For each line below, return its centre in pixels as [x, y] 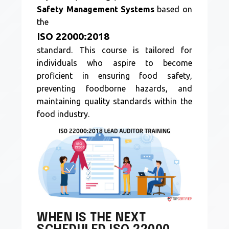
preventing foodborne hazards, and [114, 88]
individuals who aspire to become [114, 63]
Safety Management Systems [96, 9]
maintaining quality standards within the [114, 101]
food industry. [63, 114]
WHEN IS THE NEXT [91, 218]
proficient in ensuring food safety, [114, 76]
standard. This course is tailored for [114, 50]
